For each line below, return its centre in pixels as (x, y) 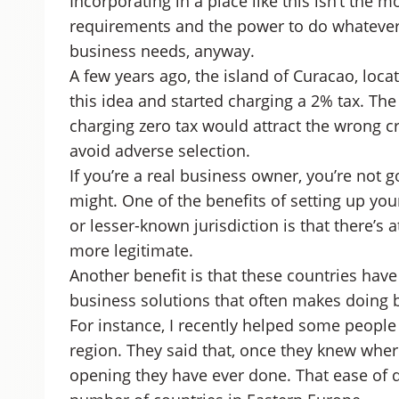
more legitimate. (131, 250)
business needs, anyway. (162, 51)
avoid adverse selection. (159, 151)
